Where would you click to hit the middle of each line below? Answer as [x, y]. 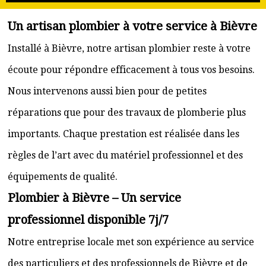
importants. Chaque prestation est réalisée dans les [123, 134]
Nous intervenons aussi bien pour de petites [107, 91]
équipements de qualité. [63, 177]
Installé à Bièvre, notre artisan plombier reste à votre [129, 48]
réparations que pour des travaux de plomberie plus [127, 113]
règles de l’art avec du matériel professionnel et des [125, 155]
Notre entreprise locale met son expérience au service [131, 242]
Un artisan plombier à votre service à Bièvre [132, 26]
